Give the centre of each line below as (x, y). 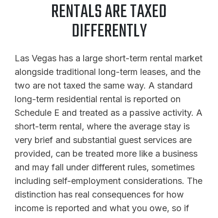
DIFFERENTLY (109, 32)
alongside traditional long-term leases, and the (108, 72)
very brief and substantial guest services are (103, 140)
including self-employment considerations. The (109, 181)
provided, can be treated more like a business (106, 153)
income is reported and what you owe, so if (102, 208)
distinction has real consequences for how (99, 194)
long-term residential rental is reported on (98, 99)
